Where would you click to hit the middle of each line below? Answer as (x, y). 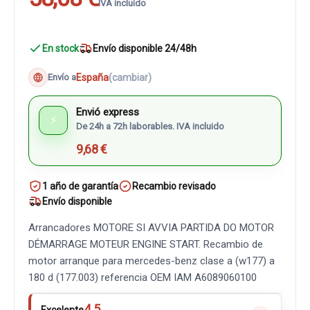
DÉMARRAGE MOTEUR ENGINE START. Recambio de (146, 244)
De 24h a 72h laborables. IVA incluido (150, 126)
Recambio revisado (174, 186)
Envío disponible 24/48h (145, 48)
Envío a (62, 77)
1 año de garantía (80, 186)
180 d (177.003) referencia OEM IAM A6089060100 (143, 277)
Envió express (108, 112)
